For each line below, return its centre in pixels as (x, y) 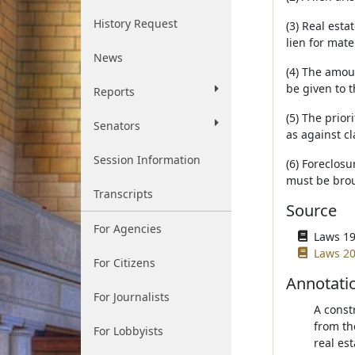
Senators (117, 126)
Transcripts (123, 194)
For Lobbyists (128, 331)
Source (311, 210)
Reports (114, 92)
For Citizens (124, 263)
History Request (136, 23)
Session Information (147, 160)
